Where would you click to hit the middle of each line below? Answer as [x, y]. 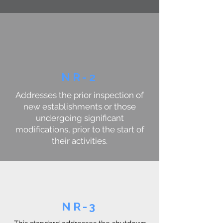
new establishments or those [80, 107]
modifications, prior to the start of [80, 129]
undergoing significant [80, 118]
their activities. [80, 141]
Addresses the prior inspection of [80, 95]
